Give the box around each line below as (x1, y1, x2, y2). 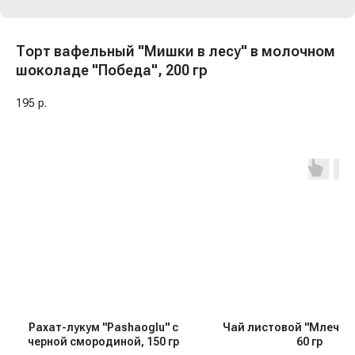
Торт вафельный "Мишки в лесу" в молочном (16, 43, 335, 59)
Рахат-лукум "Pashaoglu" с (28, 321, 178, 334)
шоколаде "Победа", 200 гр (16, 62, 208, 78)
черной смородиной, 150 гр (27, 335, 179, 349)
